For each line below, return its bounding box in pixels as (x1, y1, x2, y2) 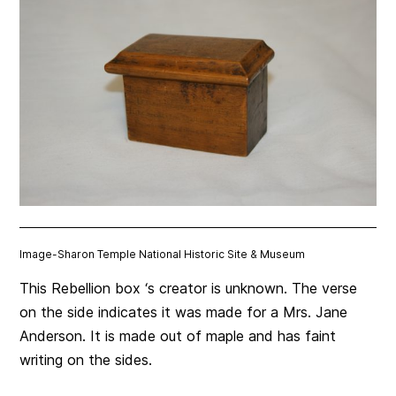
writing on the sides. (19, 350, 153, 369)
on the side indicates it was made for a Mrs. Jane (19, 302, 348, 321)
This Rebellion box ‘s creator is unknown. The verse (19, 278, 358, 297)
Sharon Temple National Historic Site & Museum (57, 247, 306, 261)
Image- (19, 247, 58, 261)
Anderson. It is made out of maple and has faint (19, 326, 337, 345)
